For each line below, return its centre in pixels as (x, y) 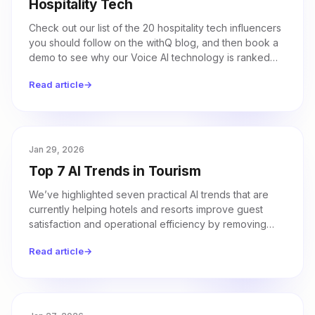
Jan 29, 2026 (57, 149)
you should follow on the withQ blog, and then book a (154, 43)
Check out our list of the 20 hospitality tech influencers (155, 28)
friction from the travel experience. (109, 239)
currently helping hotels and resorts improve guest (146, 209)
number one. (58, 72)
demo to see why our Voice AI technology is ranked (149, 57)
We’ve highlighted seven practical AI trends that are (149, 194)
